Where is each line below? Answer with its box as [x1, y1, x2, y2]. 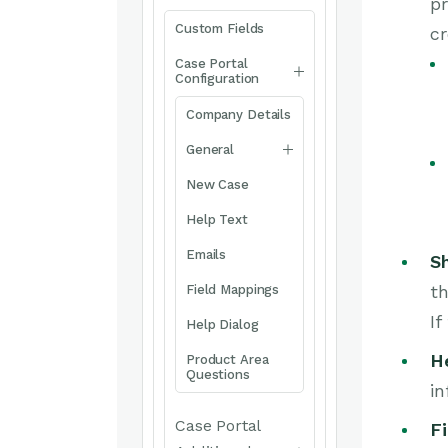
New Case [186, 177, 249, 192]
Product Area [186, 352, 269, 367]
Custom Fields [175, 21, 265, 36]
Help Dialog [186, 317, 259, 332]
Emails [186, 247, 227, 262]
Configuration [175, 71, 260, 86]
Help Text [186, 212, 248, 227]
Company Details [186, 107, 292, 122]
